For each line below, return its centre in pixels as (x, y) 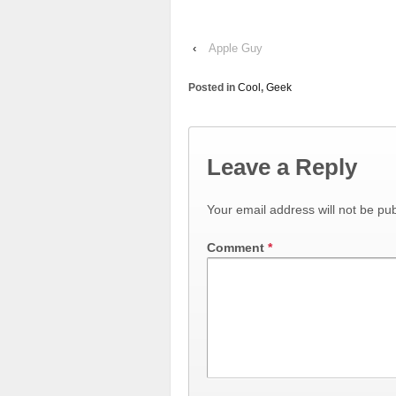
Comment (237, 248)
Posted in (213, 87)
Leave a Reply (282, 168)
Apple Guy (236, 48)
